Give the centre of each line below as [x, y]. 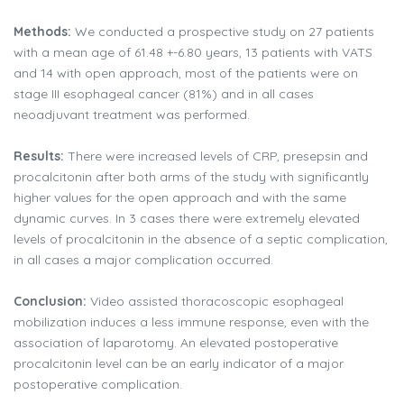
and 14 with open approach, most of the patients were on [186, 73]
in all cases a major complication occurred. [143, 260]
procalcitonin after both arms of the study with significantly [191, 177]
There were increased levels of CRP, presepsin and [216, 156]
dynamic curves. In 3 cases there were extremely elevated [187, 219]
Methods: [42, 32]
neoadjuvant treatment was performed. [132, 115]
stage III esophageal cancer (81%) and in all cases [164, 94]
